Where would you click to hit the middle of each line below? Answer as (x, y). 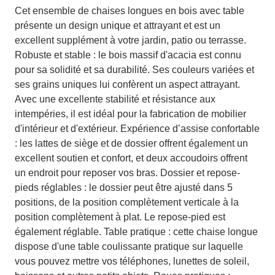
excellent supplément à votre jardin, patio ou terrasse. (130, 40)
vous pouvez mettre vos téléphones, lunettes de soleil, (132, 261)
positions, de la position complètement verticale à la (127, 202)
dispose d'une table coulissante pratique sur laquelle (129, 246)
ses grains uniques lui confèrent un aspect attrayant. (127, 84)
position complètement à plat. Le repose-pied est (120, 217)
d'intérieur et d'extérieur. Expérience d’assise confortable (137, 129)
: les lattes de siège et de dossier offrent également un (131, 143)
